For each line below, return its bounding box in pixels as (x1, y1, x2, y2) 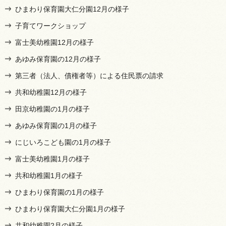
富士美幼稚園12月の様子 (15, 38, 94, 46)
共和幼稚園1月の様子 (15, 171, 83, 180)
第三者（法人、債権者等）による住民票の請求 (15, 71, 163, 80)
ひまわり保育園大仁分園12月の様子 (15, 5, 129, 13)
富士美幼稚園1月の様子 (15, 154, 90, 163)
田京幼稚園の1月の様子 (15, 104, 90, 113)
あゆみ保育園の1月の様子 (15, 121, 97, 130)
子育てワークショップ (15, 21, 86, 30)
